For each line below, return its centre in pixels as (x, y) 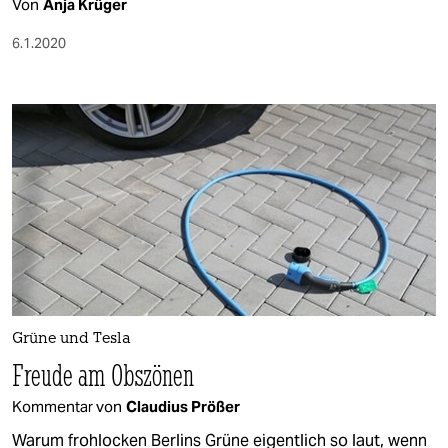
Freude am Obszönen (103, 375)
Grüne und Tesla (71, 339)
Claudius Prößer (183, 406)
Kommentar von (67, 406)
